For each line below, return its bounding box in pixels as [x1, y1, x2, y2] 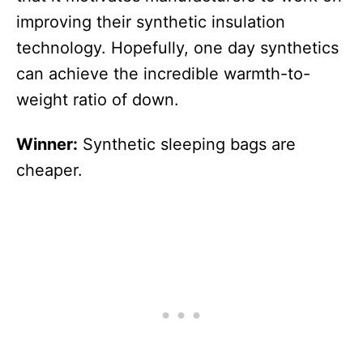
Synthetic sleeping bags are [78, 135, 296, 154]
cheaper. [16, 160, 83, 180]
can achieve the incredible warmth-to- [16, 64, 310, 83]
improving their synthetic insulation [16, 12, 285, 32]
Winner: [16, 135, 78, 154]
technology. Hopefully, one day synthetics [16, 38, 339, 58]
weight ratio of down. [16, 90, 179, 109]
